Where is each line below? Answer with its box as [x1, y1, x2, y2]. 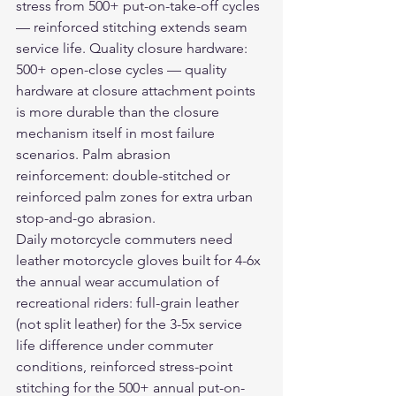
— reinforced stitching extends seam [16, 19, 251, 35]
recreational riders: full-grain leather [16, 294, 242, 311]
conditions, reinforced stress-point [16, 358, 236, 375]
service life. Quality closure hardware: [16, 40, 251, 57]
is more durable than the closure [16, 103, 223, 120]
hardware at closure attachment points [16, 82, 259, 99]
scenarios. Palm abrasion [16, 146, 174, 163]
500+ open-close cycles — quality [16, 61, 230, 78]
